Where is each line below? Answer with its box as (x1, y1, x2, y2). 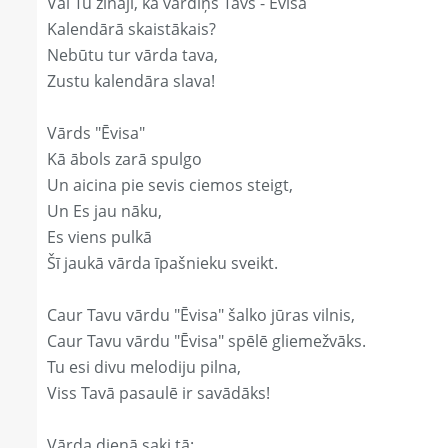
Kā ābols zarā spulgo (47, 148, 202, 171)
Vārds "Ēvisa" (47, 122, 145, 145)
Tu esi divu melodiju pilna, (47, 356, 241, 379)
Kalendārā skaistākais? (47, 18, 216, 41)
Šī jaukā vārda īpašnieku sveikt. (47, 252, 278, 275)
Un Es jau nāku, (47, 200, 162, 223)
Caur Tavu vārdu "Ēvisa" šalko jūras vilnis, (47, 304, 355, 327)
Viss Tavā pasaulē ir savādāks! (47, 382, 270, 405)
